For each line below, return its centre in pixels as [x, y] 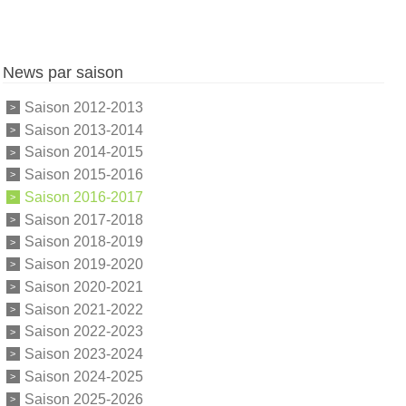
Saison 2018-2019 [83, 242]
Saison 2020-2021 [83, 286]
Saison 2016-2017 [83, 197]
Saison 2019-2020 [83, 264]
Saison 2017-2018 [83, 219]
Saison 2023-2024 [83, 353]
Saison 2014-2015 [83, 152]
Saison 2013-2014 [83, 130]
